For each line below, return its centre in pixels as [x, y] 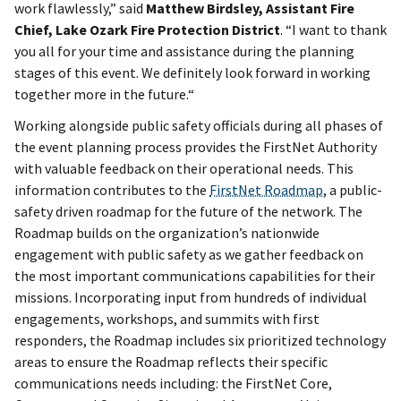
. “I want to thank [333, 29]
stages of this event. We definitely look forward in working [192, 72]
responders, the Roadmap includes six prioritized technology [200, 340]
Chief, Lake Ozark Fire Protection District [147, 29]
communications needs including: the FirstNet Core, [173, 383]
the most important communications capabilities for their [195, 275]
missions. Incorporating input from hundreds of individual [191, 297]
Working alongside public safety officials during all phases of [199, 125]
